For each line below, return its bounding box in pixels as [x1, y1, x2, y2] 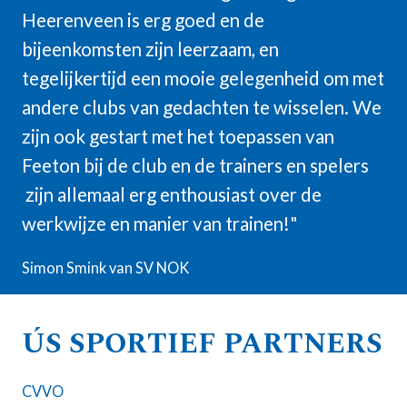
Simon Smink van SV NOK [22, 259, 189, 276]
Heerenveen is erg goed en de [22, 9, 264, 31]
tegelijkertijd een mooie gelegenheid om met [22, 67, 384, 89]
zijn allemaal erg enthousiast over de [22, 184, 322, 205]
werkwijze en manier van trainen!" [22, 213, 298, 234]
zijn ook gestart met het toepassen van [22, 125, 334, 147]
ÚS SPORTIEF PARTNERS [22, 323, 382, 365]
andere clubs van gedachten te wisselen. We [22, 96, 382, 118]
